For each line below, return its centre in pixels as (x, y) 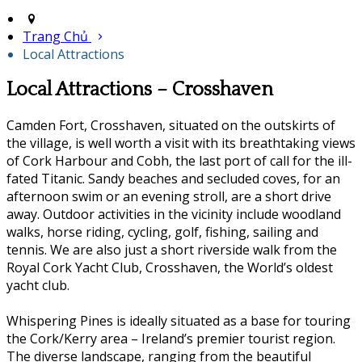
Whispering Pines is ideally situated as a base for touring (179, 320)
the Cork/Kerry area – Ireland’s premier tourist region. (171, 338)
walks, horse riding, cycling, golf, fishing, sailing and (162, 232)
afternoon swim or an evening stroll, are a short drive (169, 196)
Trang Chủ (55, 36)
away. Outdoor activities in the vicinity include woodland (174, 214)
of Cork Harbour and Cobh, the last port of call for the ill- (179, 160)
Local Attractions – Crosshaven (140, 89)
